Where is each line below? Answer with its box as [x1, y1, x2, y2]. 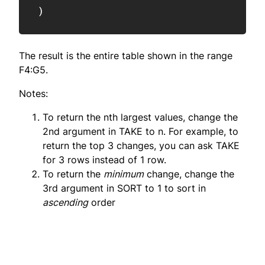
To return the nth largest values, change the [43, 111, 238, 123]
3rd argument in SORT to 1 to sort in [43, 182, 206, 194]
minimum [104, 167, 144, 180]
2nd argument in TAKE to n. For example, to [43, 125, 238, 137]
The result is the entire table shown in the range [19, 49, 232, 62]
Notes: [19, 87, 48, 99]
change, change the [144, 167, 234, 180]
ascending [43, 196, 88, 208]
